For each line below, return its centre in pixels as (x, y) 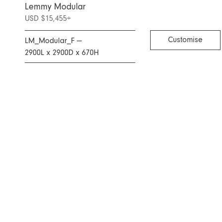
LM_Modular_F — (53, 41)
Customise (185, 40)
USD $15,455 (46, 18)
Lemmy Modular (55, 7)
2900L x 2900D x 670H (62, 53)
